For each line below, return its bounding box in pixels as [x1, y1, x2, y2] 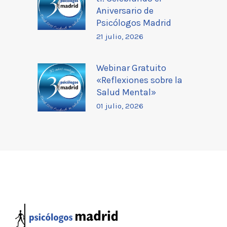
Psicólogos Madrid [96, 17, 171, 28]
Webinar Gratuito [96, 62, 166, 73]
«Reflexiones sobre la [96, 74, 182, 86]
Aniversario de [96, 5, 154, 16]
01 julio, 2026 [96, 101, 143, 110]
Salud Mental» [96, 86, 156, 98]
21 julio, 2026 [96, 31, 143, 41]
